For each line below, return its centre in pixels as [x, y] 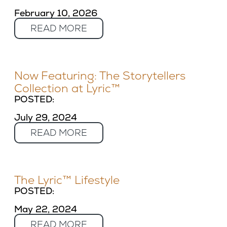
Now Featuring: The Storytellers [100, 76]
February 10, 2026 [56, 13]
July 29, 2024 [46, 117]
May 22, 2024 [46, 209]
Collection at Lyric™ [67, 88]
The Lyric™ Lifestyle [67, 180]
